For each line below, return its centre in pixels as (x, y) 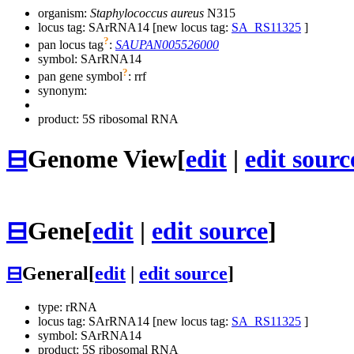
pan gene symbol (80, 77)
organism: (64, 13)
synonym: (62, 91)
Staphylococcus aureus (147, 13)
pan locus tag (71, 45)
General (55, 274)
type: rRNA (68, 307)
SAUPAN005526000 (167, 45)
